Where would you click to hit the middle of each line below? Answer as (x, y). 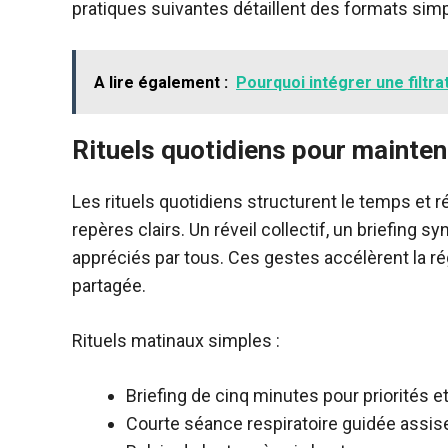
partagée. (109, 285)
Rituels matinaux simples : (176, 340)
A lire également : (161, 82)
